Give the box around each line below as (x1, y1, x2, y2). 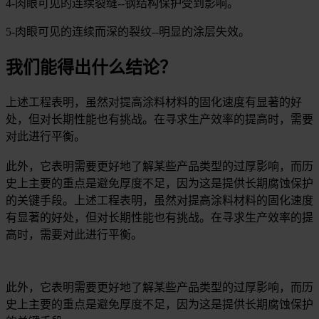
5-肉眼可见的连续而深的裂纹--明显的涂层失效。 (6, 26, 250, 38)
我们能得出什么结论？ (6, 58, 177, 78)
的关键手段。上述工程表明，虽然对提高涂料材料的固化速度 (6, 194, 313, 206)
